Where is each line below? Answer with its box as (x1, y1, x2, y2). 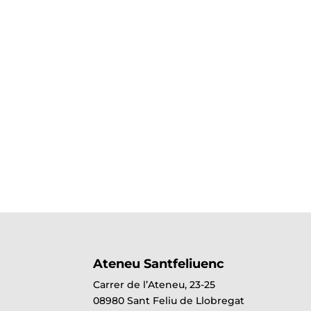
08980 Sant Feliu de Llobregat (93, 294, 245, 307)
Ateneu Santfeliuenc (93, 255, 225, 271)
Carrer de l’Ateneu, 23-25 (93, 278, 216, 291)
